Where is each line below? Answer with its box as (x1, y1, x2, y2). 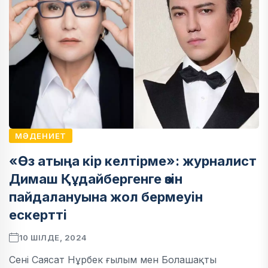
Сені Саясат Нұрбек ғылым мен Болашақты (9, 254, 217, 266)
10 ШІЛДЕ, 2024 (19, 233, 87, 243)
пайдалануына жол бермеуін (9, 189, 203, 205)
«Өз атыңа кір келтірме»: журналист (9, 153, 257, 169)
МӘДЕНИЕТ (15, 131, 67, 141)
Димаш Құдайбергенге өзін (9, 171, 182, 187)
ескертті (9, 207, 67, 223)
